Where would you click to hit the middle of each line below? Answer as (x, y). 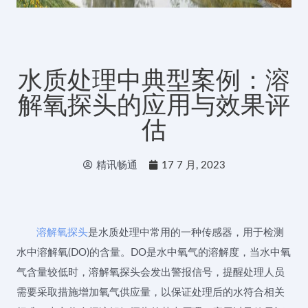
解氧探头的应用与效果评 (154, 104)
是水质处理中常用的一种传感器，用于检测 (186, 232)
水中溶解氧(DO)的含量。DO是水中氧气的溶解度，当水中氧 (154, 252)
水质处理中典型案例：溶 (154, 80)
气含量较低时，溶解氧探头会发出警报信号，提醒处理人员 (151, 272)
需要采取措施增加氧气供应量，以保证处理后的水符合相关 (151, 292)
